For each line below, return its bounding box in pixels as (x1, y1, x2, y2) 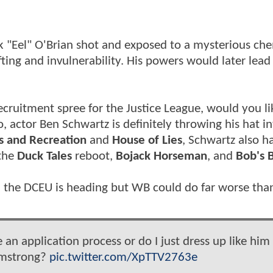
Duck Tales (17, 149, 72, 163)
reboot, (72, 149, 116, 163)
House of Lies (112, 133, 182, 147)
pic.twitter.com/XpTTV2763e (49, 250, 197, 264)
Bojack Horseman (116, 149, 207, 163)
